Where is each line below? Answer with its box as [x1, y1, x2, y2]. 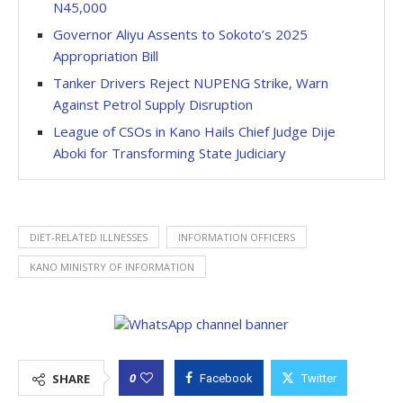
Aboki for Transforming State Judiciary [53, 144, 286, 162]
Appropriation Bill [53, 47, 158, 65]
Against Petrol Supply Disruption [53, 95, 253, 113]
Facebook [200, 372, 253, 385]
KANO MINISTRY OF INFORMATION [30, 260, 194, 273]
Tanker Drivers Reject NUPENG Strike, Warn [53, 74, 328, 92]
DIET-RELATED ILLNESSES [30, 230, 148, 244]
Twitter [301, 372, 336, 385]
